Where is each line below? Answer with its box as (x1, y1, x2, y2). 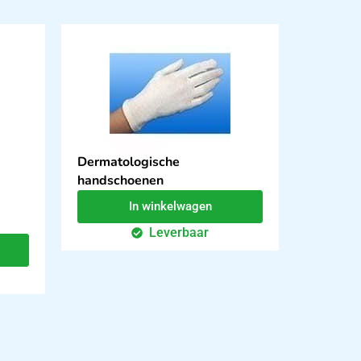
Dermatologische (77, 153, 180, 172)
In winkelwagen (128, 199, 212, 214)
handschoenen (77, 172, 164, 190)
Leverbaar (149, 225, 210, 241)
